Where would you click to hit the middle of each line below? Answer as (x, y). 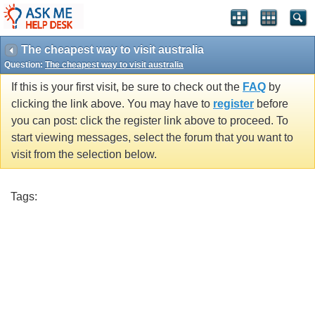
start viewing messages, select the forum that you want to (152, 138)
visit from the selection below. (84, 155)
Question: (25, 65)
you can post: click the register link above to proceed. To (150, 121)
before (271, 104)
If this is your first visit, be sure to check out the (127, 87)
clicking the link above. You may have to (112, 104)
